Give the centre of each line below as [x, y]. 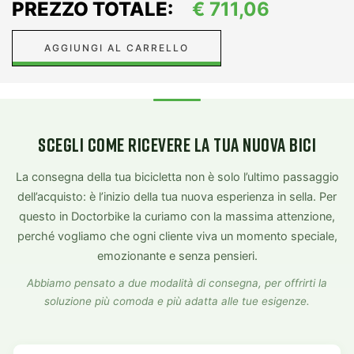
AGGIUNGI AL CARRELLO [117, 48]
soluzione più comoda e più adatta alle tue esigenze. [177, 301]
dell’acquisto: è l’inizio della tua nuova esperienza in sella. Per [177, 196]
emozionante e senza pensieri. [177, 256]
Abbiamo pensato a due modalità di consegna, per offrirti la [177, 282]
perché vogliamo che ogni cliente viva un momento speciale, [177, 236]
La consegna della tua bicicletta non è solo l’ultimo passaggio [177, 177]
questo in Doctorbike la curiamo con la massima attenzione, [177, 216]
